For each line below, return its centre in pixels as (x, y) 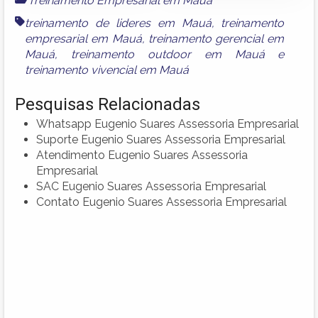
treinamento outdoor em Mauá (168, 54)
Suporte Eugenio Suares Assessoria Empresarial (161, 139)
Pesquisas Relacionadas (108, 104)
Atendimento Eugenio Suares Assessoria (142, 155)
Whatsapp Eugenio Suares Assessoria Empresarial (168, 124)
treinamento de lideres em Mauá (118, 23)
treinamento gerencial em (216, 38)
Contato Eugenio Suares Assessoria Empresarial (161, 202)
